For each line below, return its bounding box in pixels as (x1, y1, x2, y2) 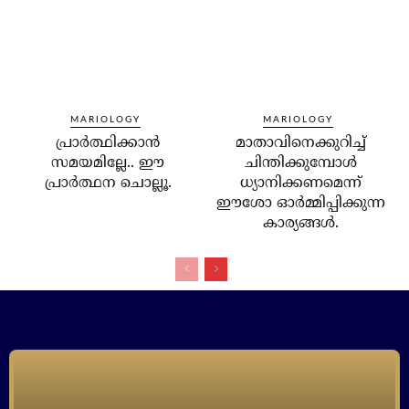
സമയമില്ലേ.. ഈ (51, 154, 165, 173)
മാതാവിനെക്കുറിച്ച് (236, 134, 367, 153)
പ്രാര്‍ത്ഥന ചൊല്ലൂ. (44, 174, 172, 194)
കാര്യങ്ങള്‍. (263, 215, 340, 234)
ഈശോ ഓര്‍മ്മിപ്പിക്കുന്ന (216, 194, 386, 214)
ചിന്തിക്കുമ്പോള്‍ (245, 154, 358, 173)
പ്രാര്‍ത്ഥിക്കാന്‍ (56, 134, 161, 153)
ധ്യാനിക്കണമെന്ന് (240, 174, 362, 194)
